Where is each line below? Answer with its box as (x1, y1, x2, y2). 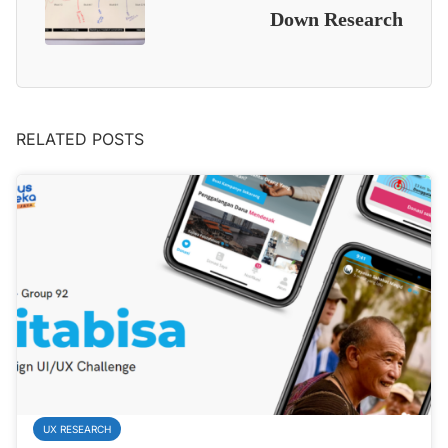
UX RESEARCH (43, 422, 111, 435)
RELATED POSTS (16, 128, 144, 149)
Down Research (270, 7, 403, 30)
